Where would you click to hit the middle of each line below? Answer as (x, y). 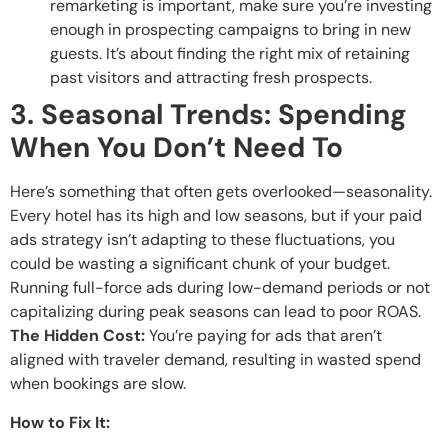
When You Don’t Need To (176, 148)
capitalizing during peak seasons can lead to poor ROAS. (215, 312)
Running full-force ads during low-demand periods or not (220, 288)
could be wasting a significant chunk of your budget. (200, 264)
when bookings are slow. (98, 384)
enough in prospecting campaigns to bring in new (230, 30)
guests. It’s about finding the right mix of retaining (230, 54)
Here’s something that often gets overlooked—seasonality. (221, 192)
